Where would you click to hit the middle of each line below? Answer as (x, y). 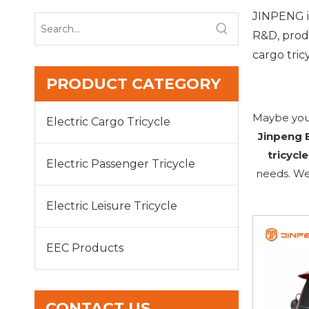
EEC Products (85, 248)
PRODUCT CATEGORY (133, 84)
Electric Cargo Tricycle (108, 122)
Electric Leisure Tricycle (112, 206)
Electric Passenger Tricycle (121, 164)
